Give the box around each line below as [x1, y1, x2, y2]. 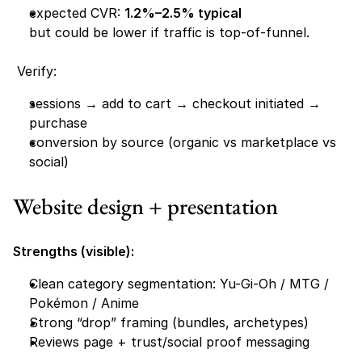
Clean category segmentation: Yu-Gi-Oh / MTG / [29, 276, 329, 292]
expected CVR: [29, 5, 124, 21]
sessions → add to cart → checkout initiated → [29, 95, 321, 112]
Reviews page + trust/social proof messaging [29, 334, 314, 350]
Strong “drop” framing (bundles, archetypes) [29, 314, 309, 330]
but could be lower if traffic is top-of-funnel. [29, 24, 309, 40]
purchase [29, 115, 87, 131]
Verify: [13, 63, 57, 79]
